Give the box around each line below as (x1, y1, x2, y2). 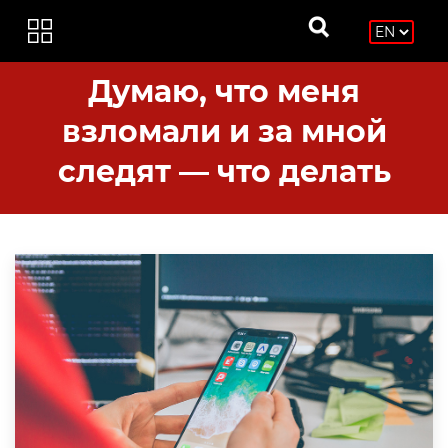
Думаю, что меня (88, 73, 360, 110)
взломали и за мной (61, 113, 387, 150)
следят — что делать (57, 153, 391, 190)
